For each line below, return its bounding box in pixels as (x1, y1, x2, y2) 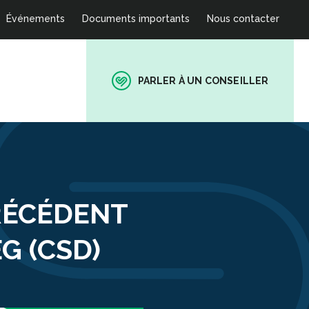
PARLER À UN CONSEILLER (137, 75, 269, 86)
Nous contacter (207, 13, 279, 24)
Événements (6, 13, 65, 24)
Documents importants (82, 13, 190, 24)
